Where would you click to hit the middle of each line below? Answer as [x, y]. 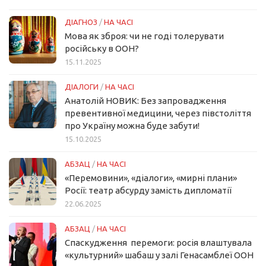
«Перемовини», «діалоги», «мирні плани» [151, 178]
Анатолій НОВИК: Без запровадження [145, 101]
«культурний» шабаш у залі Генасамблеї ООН [159, 255]
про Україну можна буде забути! [132, 126]
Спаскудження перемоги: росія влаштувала [158, 243]
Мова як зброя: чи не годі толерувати [144, 36]
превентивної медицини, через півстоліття [158, 113]
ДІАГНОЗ [81, 22]
